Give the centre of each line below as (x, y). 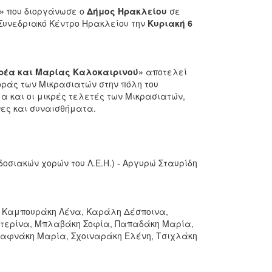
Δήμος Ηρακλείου (127, 11)
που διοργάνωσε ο (45, 11)
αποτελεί (165, 72)
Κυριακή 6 (170, 23)
